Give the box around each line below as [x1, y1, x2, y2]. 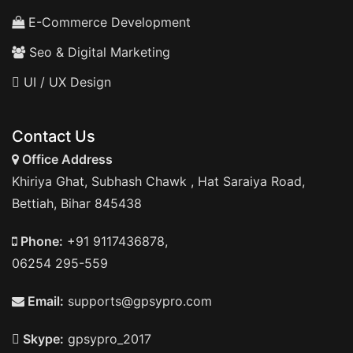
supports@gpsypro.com [64, 293, 212, 309]
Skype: [20, 331, 64, 347]
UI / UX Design [24, 74, 111, 90]
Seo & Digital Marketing [25, 44, 170, 60]
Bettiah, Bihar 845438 [12, 195, 142, 211]
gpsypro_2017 [64, 331, 151, 347]
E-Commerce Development [24, 14, 191, 30]
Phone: [17, 233, 63, 249]
